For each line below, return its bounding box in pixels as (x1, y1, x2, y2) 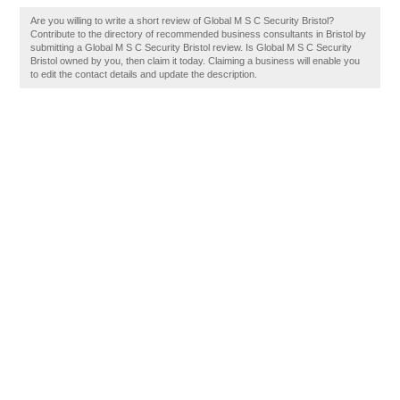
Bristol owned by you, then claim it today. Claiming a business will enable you (30, 55, 361, 66)
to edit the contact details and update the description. (30, 69, 258, 79)
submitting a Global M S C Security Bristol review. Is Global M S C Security (30, 42, 353, 53)
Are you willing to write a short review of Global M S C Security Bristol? (30, 15, 335, 26)
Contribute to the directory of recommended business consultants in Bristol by (30, 29, 367, 39)
